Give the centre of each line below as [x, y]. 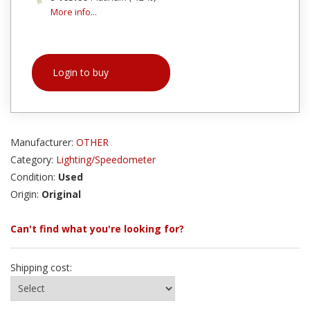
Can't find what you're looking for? [97, 228]
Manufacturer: [43, 142]
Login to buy [81, 72]
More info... [74, 12]
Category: [33, 159]
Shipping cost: [41, 267]
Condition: [34, 176]
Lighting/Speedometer [106, 159]
